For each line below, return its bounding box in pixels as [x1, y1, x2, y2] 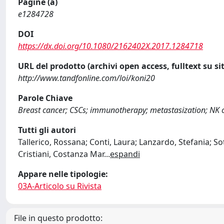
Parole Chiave [18, 92, 72, 103]
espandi [110, 148, 140, 159]
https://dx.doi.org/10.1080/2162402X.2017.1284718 [18, 40, 203, 51]
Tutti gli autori [18, 124, 76, 135]
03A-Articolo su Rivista [18, 180, 101, 191]
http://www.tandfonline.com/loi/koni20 [18, 72, 155, 83]
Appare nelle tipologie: [18, 168, 108, 179]
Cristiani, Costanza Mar [18, 148, 104, 159]
